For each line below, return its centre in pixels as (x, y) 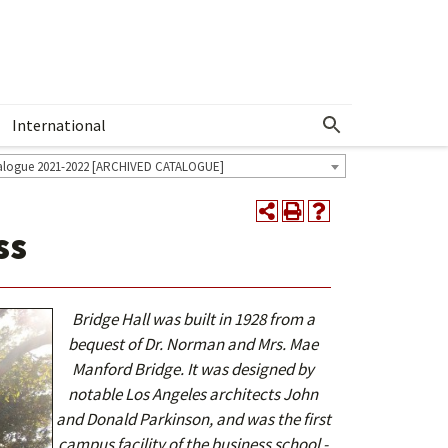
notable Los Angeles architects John (193, 394)
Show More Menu (368, 132)
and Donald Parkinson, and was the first (193, 419)
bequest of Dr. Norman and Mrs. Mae (193, 344)
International (59, 125)
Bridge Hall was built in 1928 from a (193, 319)
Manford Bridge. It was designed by (193, 369)
